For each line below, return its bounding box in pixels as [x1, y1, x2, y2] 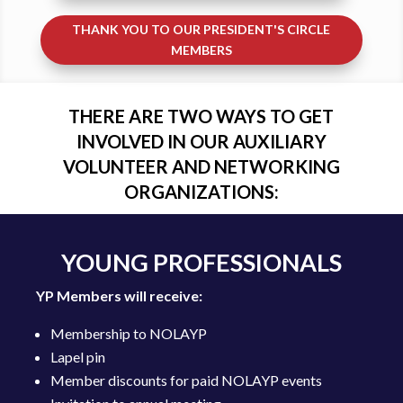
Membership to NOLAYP [50, 324, 207, 342]
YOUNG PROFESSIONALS [61, 246, 342, 277]
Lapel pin [50, 347, 105, 365]
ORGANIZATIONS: [123, 180, 279, 202]
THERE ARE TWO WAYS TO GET [68, 104, 335, 127]
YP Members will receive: [36, 286, 202, 304]
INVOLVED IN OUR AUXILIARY [76, 130, 327, 152]
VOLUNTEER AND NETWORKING [62, 155, 340, 177]
